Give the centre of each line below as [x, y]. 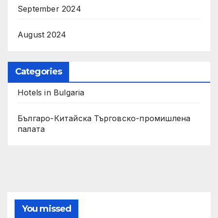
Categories [38, 71]
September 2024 [49, 9]
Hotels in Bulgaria [51, 92]
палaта [31, 129]
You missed [46, 209]
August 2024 [42, 35]
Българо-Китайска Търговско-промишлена [104, 118]
